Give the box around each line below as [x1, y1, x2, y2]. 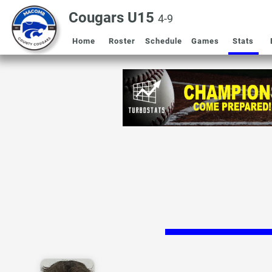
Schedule [144, 36, 182, 46]
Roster [108, 36, 135, 46]
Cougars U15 [68, 9, 158, 26]
